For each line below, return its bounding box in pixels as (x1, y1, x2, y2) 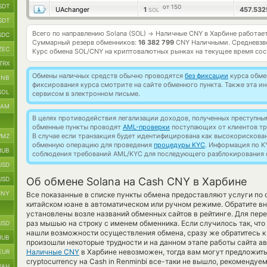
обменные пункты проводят (32, 123, 123, 131)
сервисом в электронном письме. (32, 89, 140, 98)
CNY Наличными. (174, 38, 232, 46)
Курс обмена (32, 47, 74, 55)
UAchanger (55, 5, 89, 14)
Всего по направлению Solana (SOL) (32, 29, 148, 38)
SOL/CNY (74, 47, 103, 55)
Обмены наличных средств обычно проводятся (32, 72, 185, 80)
